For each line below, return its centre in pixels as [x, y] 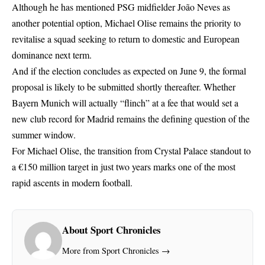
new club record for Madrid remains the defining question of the [131, 119]
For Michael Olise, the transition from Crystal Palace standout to [131, 151]
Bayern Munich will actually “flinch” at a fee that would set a [125, 103]
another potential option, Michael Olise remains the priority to [126, 23]
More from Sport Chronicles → [116, 250]
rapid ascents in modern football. [72, 183]
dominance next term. [52, 55]
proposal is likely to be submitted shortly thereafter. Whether [124, 87]
